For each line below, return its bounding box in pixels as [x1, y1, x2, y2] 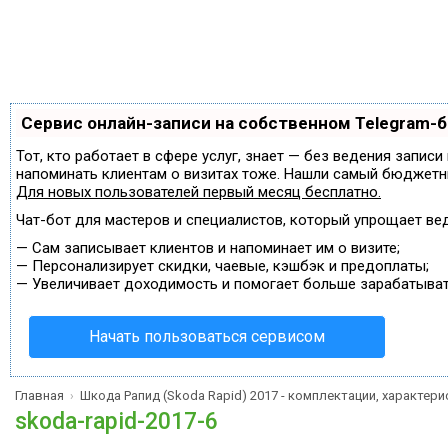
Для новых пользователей [16, 183, 203, 201]
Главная [15, 388, 64, 403]
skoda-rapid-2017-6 [15, 408, 218, 435]
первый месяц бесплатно [203, 183, 378, 201]
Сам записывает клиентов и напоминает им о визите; [32, 239, 400, 257]
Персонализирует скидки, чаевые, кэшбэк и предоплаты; [32, 257, 429, 275]
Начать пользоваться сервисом [89, 327, 325, 346]
